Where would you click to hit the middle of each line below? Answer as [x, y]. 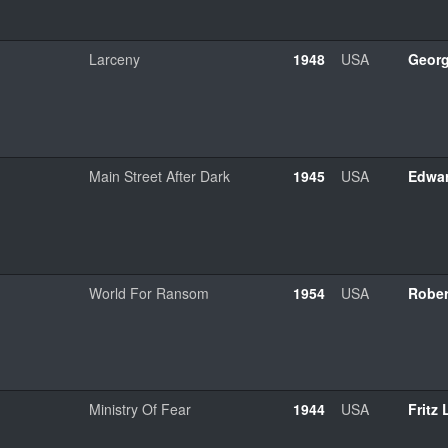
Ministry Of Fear [140, 408]
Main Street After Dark [159, 175]
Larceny [114, 58]
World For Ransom [149, 292]
